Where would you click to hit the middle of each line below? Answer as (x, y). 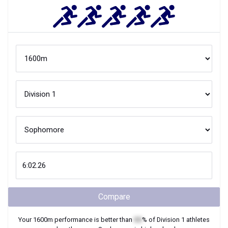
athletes (197, 220)
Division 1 (171, 220)
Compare (114, 197)
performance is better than (93, 220)
